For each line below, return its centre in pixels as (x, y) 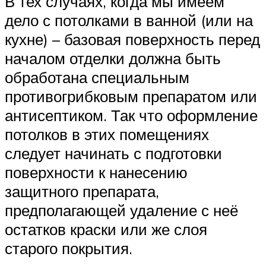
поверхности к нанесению (96, 172)
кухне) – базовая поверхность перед (132, 39)
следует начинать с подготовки (113, 153)
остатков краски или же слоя (106, 229)
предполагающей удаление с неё (121, 210)
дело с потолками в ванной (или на (129, 20)
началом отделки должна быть (113, 58)
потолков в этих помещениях (107, 134)
